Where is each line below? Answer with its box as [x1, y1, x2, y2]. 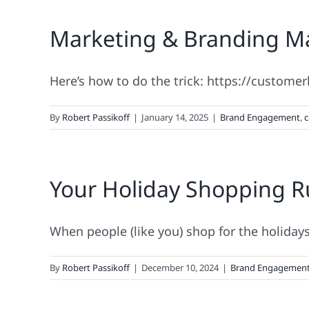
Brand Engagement [220, 111, 300, 123]
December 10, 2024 [141, 261, 219, 274]
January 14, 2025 [141, 111, 208, 123]
